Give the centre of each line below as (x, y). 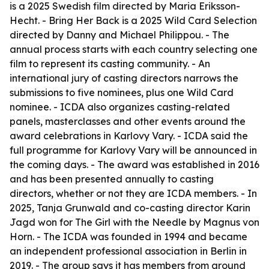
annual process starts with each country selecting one (134, 49)
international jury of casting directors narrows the (124, 78)
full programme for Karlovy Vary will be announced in (133, 150)
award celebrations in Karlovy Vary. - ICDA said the (129, 136)
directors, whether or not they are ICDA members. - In (133, 193)
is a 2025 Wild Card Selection (188, 20)
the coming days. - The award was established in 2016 (134, 165)
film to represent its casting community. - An (110, 64)
